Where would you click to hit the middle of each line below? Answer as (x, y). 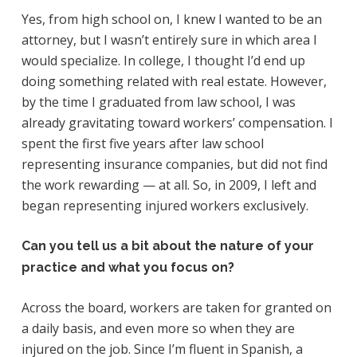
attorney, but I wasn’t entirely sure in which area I (169, 40)
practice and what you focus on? (127, 267)
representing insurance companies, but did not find (174, 164)
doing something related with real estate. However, (174, 81)
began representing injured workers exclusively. (165, 206)
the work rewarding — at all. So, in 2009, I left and (169, 185)
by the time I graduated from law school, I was (158, 102)
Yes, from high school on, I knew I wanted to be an (171, 19)
